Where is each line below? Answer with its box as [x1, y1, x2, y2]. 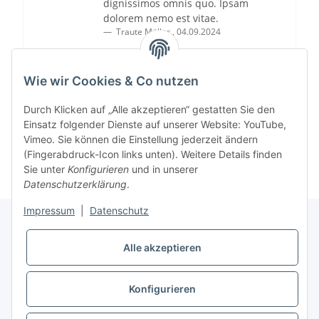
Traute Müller [116, 25, 170, 38]
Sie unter [23, 163, 68, 176]
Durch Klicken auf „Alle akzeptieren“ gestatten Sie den [23, 103, 275, 116]
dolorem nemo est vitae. [103, 11, 219, 25]
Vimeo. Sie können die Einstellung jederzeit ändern [23, 133, 258, 146]
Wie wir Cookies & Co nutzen [23, 73, 199, 89]
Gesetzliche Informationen [11, 283, 140, 297]
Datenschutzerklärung [23, 178, 127, 191]
